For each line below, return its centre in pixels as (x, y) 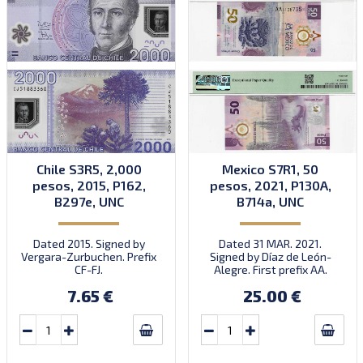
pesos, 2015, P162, (89, 186)
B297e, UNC (89, 202)
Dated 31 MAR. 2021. (270, 244)
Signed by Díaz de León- (270, 257)
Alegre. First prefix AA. (270, 270)
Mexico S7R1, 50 (270, 169)
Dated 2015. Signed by (89, 244)
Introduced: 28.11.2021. (270, 283)
